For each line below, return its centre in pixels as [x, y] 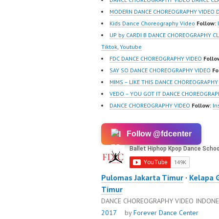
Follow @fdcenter [159, 134]
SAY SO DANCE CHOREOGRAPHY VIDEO [160, 70]
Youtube [131, 47]
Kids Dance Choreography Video [152, 23]
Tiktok [109, 47]
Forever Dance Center [166, 213]
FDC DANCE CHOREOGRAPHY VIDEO [156, 59]
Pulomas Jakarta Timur [142, 178]
